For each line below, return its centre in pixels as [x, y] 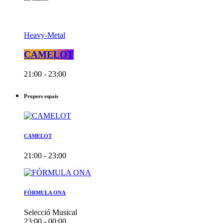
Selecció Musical [51, 212]
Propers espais [41, 96]
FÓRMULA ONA [45, 192]
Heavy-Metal [45, 35]
